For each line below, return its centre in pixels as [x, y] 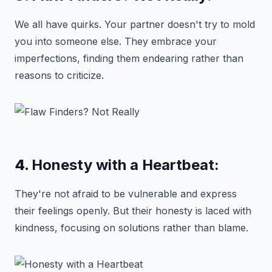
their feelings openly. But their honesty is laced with [133, 211]
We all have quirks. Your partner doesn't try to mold [135, 24]
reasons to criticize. [59, 75]
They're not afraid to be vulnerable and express [126, 194]
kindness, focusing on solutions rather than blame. [131, 228]
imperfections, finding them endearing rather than [129, 58]
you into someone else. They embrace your [116, 41]
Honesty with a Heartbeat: [125, 165]
